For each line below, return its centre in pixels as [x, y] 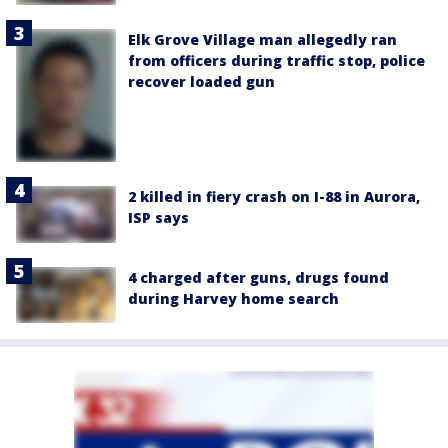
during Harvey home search [233, 298]
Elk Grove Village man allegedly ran [262, 39]
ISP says [158, 218]
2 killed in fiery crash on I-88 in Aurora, [274, 197]
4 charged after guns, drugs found [258, 277]
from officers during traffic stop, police [276, 60]
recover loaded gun [201, 81]
